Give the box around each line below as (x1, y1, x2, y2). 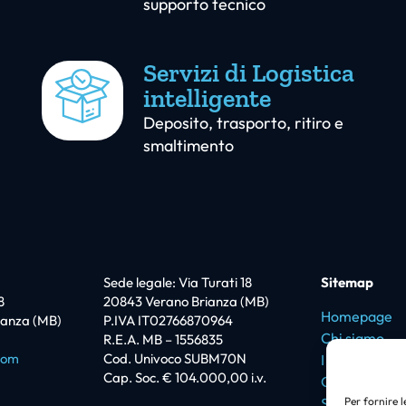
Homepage (321, 306, 392, 325)
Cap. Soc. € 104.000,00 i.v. (103, 369, 266, 387)
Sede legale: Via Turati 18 (103, 274, 252, 292)
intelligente (143, 83, 271, 114)
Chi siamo (321, 328, 384, 347)
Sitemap (321, 274, 373, 292)
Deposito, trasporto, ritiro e (143, 112, 343, 134)
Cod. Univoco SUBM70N (103, 350, 246, 368)
